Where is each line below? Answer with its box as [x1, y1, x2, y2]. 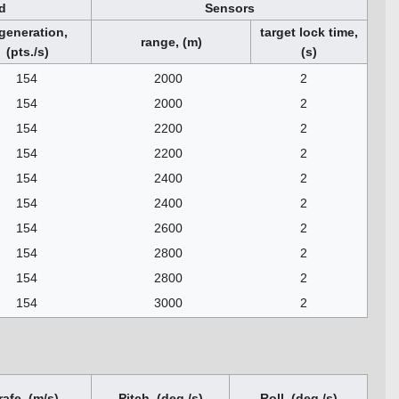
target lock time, [260, 25, 358, 40]
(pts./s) [5, 45, 49, 60]
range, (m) [140, 35, 202, 50]
